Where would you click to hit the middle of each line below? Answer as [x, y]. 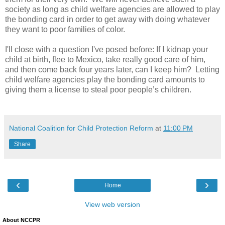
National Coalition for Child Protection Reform [81, 128]
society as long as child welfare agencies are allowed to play [113, 10]
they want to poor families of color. [65, 30]
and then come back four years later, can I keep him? [98, 70]
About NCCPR [21, 220]
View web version [113, 205]
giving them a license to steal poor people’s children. [98, 90]
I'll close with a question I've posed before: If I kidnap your [106, 50]
